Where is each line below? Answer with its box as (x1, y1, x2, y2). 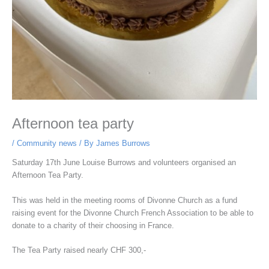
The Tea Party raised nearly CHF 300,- (11, 246, 146, 255)
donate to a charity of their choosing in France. (11, 220, 174, 230)
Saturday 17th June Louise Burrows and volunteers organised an (11, 158, 236, 168)
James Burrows (95, 138, 150, 148)
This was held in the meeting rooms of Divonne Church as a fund (11, 195, 237, 205)
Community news (16, 138, 77, 148)
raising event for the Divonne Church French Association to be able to (11, 208, 253, 217)
